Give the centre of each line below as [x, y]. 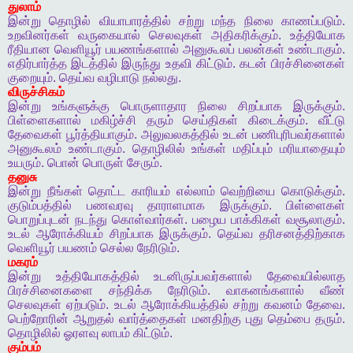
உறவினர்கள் [39, 35]
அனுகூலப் [209, 50]
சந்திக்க [130, 291]
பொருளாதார [154, 106]
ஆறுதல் [94, 319]
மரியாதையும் [313, 149]
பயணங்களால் [142, 50]
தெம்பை [289, 319]
